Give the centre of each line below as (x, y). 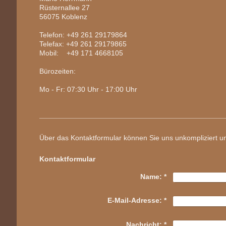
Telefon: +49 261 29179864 (83, 35)
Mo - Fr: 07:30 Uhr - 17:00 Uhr (88, 89)
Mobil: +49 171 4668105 (81, 53)
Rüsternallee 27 (64, 7)
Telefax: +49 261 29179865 (83, 44)
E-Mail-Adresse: (134, 201)
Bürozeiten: (57, 71)
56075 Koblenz (63, 16)
